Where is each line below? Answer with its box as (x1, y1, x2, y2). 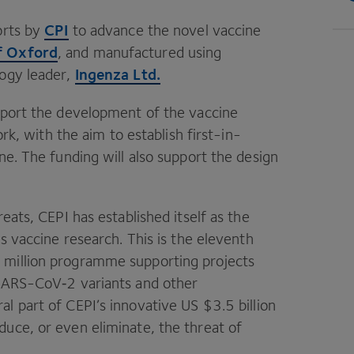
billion (235, 296, 276, 314)
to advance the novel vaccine (68, 21, 262, 39)
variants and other (76, 274, 198, 292)
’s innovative (96, 296, 182, 314)
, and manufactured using (57, 43, 222, 61)
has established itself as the (68, 208, 250, 225)
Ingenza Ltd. (74, 65, 160, 83)
